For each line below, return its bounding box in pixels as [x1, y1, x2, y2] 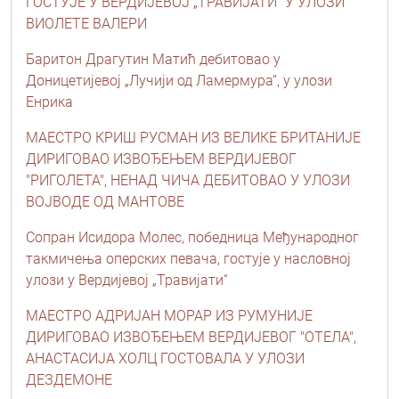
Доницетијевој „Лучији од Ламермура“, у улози [26, 71, 332, 89]
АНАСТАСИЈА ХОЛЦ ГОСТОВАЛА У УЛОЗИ [26, 349, 305, 367]
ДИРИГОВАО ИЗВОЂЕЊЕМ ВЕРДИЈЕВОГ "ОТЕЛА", [26, 328, 356, 346]
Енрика [26, 93, 73, 110]
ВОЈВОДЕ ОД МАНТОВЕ [26, 192, 184, 210]
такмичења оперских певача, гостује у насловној [26, 249, 351, 267]
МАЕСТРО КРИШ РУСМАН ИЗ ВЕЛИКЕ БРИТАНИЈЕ [26, 128, 361, 146]
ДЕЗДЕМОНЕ [26, 370, 112, 388]
